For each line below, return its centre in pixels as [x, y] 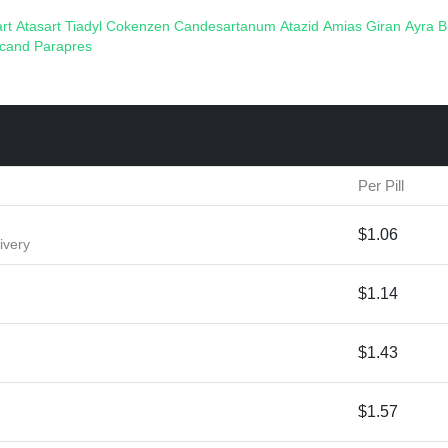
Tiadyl [85, 26]
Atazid [301, 26]
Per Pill [381, 185]
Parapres [63, 46]
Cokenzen [140, 26]
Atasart [40, 26]
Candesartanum [227, 26]
